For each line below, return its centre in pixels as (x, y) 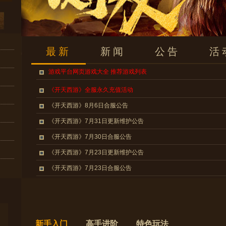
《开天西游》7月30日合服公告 (90, 137)
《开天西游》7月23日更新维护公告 (96, 152)
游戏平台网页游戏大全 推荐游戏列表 (98, 72)
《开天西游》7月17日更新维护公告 (96, 184)
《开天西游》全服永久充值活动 (91, 90)
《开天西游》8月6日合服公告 (88, 105)
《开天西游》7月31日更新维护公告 (96, 121)
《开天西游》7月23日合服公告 (90, 168)
